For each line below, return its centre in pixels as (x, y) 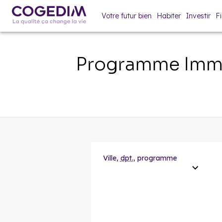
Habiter (169, 16)
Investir (198, 16)
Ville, (111, 158)
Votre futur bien (127, 16)
